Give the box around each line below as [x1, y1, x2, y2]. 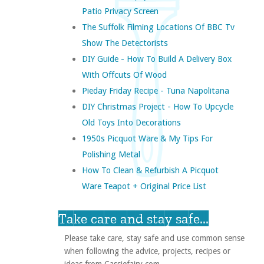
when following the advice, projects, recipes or [64, 246, 230, 256]
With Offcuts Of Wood [81, 70, 167, 80]
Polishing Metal [81, 149, 140, 160]
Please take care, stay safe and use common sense [64, 233, 245, 243]
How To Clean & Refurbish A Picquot [81, 165, 219, 176]
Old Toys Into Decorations [81, 117, 181, 128]
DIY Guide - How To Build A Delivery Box [81, 54, 232, 64]
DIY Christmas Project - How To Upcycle [81, 101, 233, 112]
